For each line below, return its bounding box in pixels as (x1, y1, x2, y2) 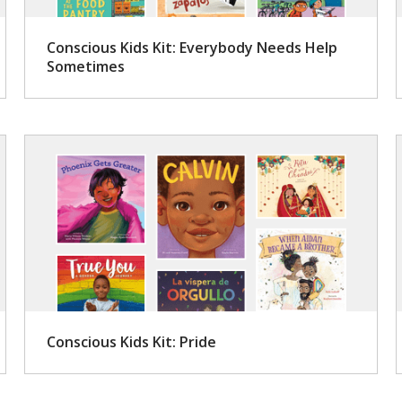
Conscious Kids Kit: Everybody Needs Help (46, 37, 337, 57)
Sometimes (46, 56, 125, 76)
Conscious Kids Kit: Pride (46, 331, 216, 352)
